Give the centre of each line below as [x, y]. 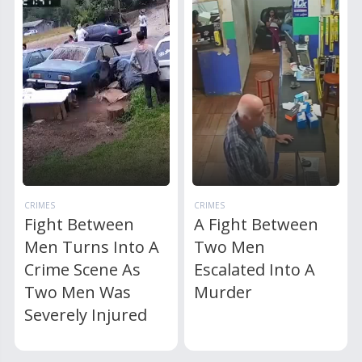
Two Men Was [78, 292]
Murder [223, 292]
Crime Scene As [83, 269]
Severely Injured [86, 314]
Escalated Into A [255, 269]
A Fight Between [257, 224]
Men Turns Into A [92, 246]
